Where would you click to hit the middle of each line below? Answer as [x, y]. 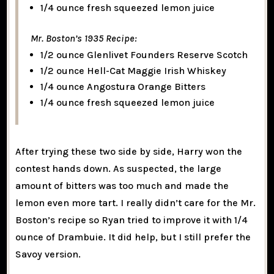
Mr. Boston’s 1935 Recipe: [84, 39]
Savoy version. [48, 254]
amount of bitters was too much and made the [122, 186]
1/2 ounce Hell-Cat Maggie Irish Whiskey [134, 71]
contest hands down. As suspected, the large [119, 169]
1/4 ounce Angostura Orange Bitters [123, 87]
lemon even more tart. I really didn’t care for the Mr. [136, 203]
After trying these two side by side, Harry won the [129, 152]
